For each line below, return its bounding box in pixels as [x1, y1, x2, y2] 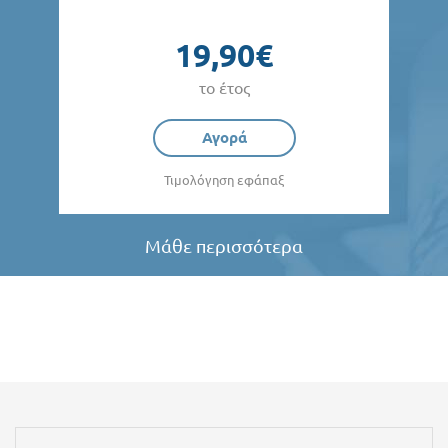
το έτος [198, 78, 250, 97]
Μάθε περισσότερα [145, 236, 303, 256]
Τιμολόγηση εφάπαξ [164, 172, 284, 187]
